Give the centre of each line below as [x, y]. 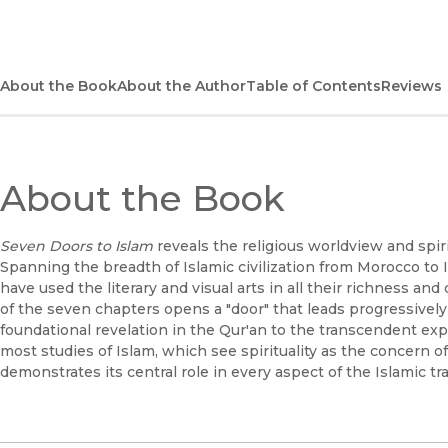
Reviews [411, 86]
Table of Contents [313, 86]
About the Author [181, 86]
